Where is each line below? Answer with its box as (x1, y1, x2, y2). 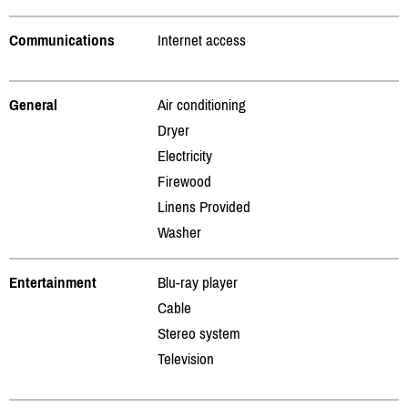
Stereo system (158, 323, 240, 342)
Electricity (158, 146, 212, 165)
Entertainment (9, 272, 97, 291)
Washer (158, 222, 201, 241)
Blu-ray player (158, 272, 238, 291)
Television (158, 349, 214, 368)
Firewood (158, 171, 211, 190)
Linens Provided (158, 197, 250, 216)
